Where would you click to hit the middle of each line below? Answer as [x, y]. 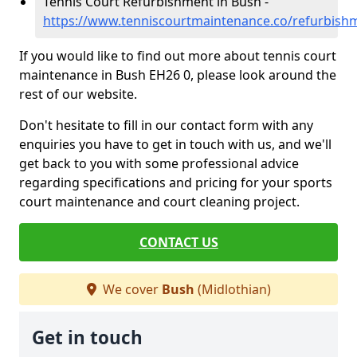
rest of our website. [78, 94]
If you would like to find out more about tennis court [178, 56]
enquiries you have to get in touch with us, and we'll [175, 144]
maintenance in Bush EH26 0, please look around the [178, 75]
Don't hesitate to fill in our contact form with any [166, 125]
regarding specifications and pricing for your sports [176, 182]
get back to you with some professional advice [159, 163]
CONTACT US [178, 242]
